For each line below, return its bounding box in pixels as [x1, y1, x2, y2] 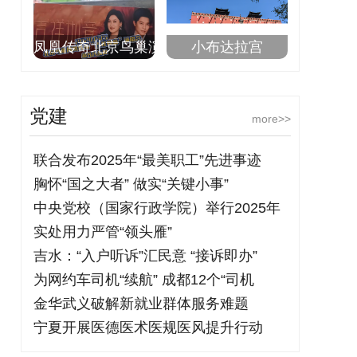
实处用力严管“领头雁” [33, 224, 172, 240]
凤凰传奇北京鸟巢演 [33, 39, 163, 55]
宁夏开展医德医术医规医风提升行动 [33, 320, 263, 335]
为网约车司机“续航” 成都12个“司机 [33, 272, 254, 288]
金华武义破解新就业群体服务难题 [33, 296, 249, 312]
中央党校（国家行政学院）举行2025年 [33, 200, 280, 216]
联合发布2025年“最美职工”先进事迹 [33, 152, 261, 168]
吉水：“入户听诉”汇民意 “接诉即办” [33, 248, 257, 264]
